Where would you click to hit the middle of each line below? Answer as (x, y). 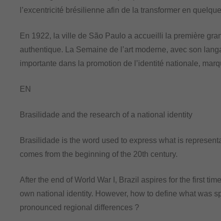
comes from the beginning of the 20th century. (99, 154)
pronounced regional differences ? (79, 207)
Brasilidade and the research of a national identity (106, 114)
